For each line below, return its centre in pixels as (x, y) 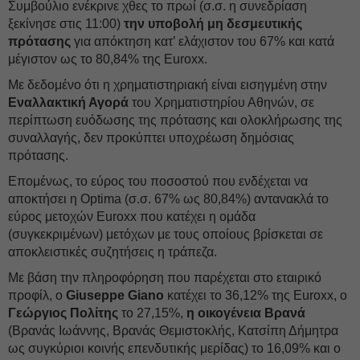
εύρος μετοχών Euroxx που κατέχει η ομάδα (132, 217)
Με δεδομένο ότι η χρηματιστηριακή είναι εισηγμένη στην (168, 85)
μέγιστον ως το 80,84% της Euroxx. (108, 59)
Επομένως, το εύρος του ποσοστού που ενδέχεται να (158, 181)
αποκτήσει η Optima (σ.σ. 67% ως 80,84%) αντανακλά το (168, 199)
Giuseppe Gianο (113, 295)
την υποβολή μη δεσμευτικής (213, 24)
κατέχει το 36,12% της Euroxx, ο (256, 295)
